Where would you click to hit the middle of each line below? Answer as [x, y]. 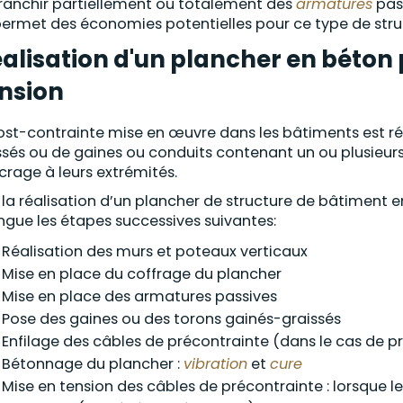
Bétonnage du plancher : [93, 364]
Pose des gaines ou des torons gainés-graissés [171, 319]
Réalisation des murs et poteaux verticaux [155, 251]
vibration [215, 364]
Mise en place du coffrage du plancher [142, 274]
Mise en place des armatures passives [139, 296]
